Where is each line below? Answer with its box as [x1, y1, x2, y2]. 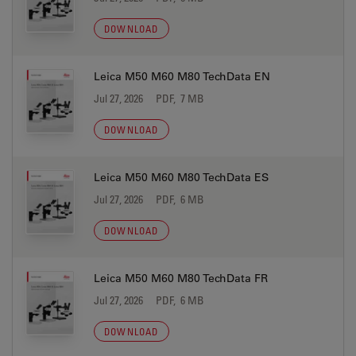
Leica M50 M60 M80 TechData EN [94, 69, 270, 83]
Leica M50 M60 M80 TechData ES [94, 170, 269, 184]
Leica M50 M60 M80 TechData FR [94, 271, 268, 285]
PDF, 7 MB [156, 91, 204, 105]
